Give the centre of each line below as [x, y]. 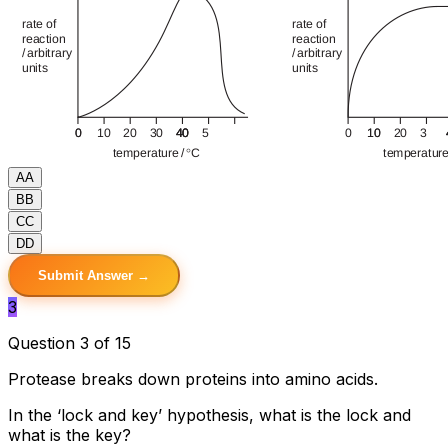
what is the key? [69, 434]
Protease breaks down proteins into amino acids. [193, 378]
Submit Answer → [94, 275]
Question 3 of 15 [69, 342]
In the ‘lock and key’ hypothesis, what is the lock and [209, 414]
